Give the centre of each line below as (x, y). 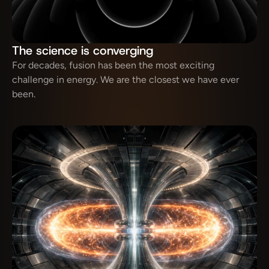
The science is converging (83, 50)
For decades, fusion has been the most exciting (113, 65)
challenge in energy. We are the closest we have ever (125, 80)
